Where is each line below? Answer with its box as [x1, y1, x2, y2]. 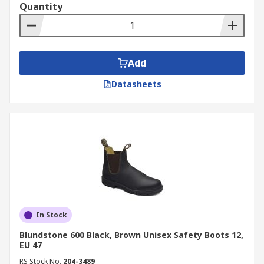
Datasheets [111, 78, 161, 90]
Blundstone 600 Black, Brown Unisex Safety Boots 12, [19, 229, 243, 240]
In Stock [36, 210, 67, 220]
